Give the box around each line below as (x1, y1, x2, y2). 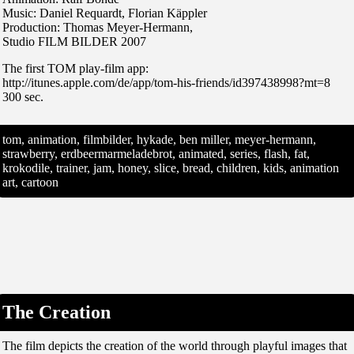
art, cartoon (2, 175, 58, 189)
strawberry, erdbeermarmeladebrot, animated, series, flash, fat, (2, 146, 310, 160)
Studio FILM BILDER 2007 (2, 34, 146, 48)
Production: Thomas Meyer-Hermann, (2, 20, 193, 34)
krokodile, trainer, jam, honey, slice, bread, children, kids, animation (2, 160, 339, 175)
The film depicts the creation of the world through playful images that (2, 338, 347, 352)
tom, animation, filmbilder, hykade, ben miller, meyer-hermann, (2, 132, 316, 146)
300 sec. (2, 89, 43, 104)
